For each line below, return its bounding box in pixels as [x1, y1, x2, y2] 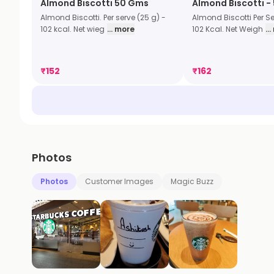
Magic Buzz [171, 176, 213, 187]
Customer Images [85, 176, 154, 187]
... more [107, 24, 135, 35]
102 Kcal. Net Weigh [192, 24, 263, 35]
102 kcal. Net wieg [40, 24, 105, 35]
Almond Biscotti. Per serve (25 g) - [40, 12, 166, 23]
